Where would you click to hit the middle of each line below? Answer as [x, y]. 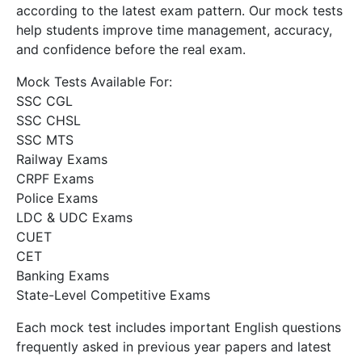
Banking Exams [63, 275]
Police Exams [57, 198]
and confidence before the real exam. [131, 49]
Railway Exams [62, 159]
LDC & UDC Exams [74, 217]
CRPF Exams [55, 178]
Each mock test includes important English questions [179, 327]
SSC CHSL [48, 120]
